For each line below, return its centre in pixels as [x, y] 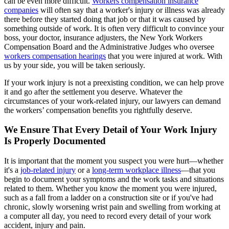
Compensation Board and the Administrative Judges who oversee [109, 47]
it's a [12, 170]
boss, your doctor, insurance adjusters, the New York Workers [103, 37]
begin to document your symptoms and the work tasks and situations [114, 179]
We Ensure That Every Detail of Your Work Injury [111, 130]
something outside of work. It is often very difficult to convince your [114, 28]
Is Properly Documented [55, 141]
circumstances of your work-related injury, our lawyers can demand [112, 101]
